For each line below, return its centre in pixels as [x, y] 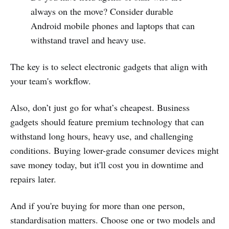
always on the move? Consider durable [102, 12]
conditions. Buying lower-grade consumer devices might [114, 151]
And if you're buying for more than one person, [98, 206]
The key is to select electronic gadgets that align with [109, 67]
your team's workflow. [51, 81]
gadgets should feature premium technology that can [107, 122]
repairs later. [33, 179]
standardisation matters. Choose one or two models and [113, 220]
